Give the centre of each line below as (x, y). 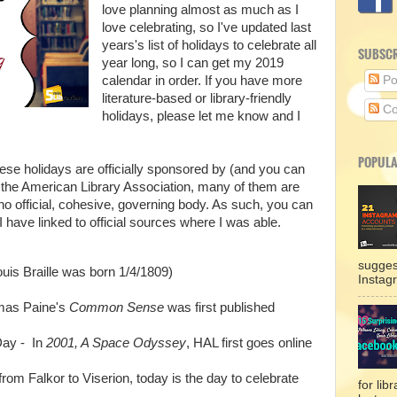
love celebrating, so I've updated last (206, 27)
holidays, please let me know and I (201, 116)
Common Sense (117, 308)
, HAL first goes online (249, 343)
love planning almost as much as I (200, 9)
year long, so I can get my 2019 (192, 62)
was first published (219, 308)
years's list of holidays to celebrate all (209, 45)
